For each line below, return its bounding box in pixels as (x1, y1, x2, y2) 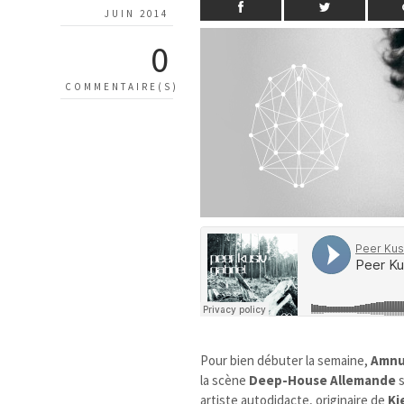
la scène (200, 371, 250, 389)
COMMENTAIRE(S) (65, 79, 179, 93)
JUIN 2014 (105, 6, 169, 20)
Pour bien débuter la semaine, (200, 351, 372, 369)
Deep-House (249, 371, 328, 389)
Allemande (330, 371, 397, 389)
